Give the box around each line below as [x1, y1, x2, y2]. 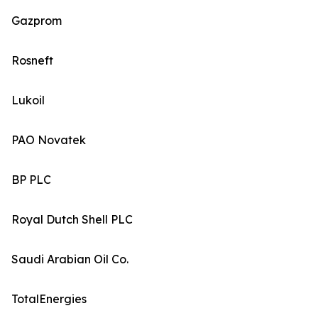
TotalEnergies [11, 292, 87, 307]
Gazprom [11, 13, 62, 28]
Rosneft [11, 53, 53, 68]
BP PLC [11, 172, 51, 187]
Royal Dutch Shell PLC [11, 212, 133, 227]
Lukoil [11, 93, 45, 108]
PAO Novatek [11, 133, 86, 148]
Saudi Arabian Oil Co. [11, 252, 128, 267]
